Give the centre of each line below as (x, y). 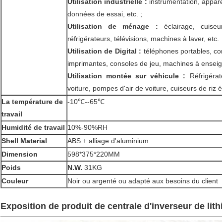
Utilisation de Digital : (105, 51)
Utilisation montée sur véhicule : (127, 76)
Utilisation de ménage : (113, 27)
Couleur (15, 181)
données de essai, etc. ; (105, 14)
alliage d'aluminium (118, 141)
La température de (32, 102)
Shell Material (24, 141)
